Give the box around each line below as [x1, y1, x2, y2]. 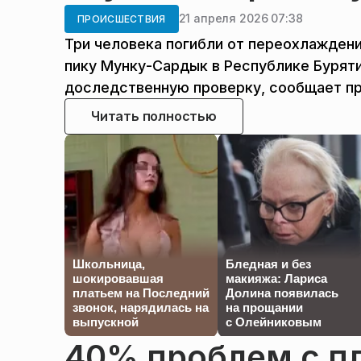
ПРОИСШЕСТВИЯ [77, 12, 166, 25]
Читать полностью [91, 107, 217, 124]
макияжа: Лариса [226, 271, 327, 285]
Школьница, [73, 256, 145, 271]
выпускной [73, 314, 139, 329]
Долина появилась [226, 285, 338, 300]
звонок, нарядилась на [73, 300, 209, 314]
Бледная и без [226, 256, 311, 271]
